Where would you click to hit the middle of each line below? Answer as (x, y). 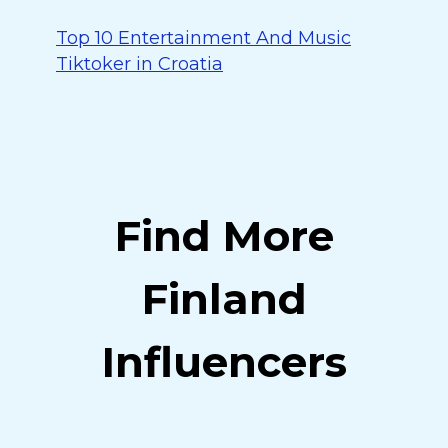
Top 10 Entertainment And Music (203, 38)
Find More (224, 236)
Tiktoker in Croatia (139, 64)
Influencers (224, 362)
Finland (224, 299)
